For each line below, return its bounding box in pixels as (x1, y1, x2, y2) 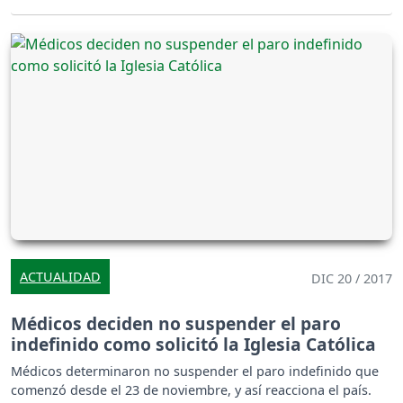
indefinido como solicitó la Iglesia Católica (11, 332, 376, 357)
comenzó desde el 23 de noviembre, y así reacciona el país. (11, 381, 372, 399)
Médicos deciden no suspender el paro (11, 311, 341, 336)
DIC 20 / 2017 (311, 270, 392, 288)
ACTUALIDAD (20, 268, 101, 286)
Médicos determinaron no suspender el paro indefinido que (11, 363, 379, 381)
